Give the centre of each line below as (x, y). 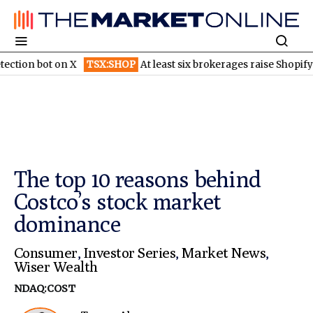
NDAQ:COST (45, 289)
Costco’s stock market (118, 202)
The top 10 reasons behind (138, 179)
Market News (224, 253)
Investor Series (130, 253)
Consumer (46, 253)
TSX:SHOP (59, 64)
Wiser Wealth (56, 267)
